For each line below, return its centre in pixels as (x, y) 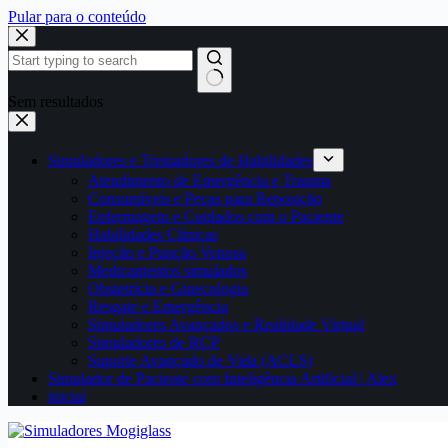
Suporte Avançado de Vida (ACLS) (200, 360)
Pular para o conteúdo (77, 16)
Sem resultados (55, 101)
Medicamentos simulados (167, 270)
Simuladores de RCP (154, 342)
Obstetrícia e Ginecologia (168, 288)
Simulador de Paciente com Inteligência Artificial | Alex (222, 378)
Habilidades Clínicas (153, 234)
